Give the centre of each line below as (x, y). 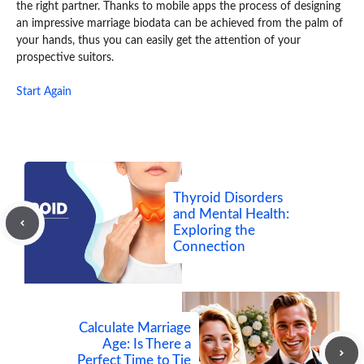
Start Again (44, 92)
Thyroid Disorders (228, 198)
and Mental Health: (231, 214)
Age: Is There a (147, 344)
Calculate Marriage (135, 328)
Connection (209, 247)
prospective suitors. (65, 58)
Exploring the (214, 231)
